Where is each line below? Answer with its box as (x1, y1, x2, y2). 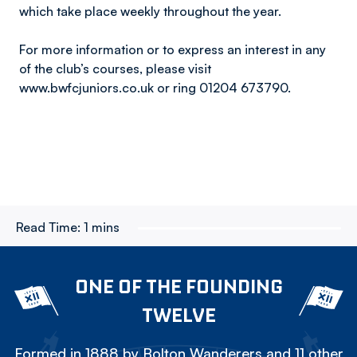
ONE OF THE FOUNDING (74, 274, 283, 298)
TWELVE (141, 303, 216, 327)
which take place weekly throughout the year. (19, 3, 281, 19)
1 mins (84, 219, 120, 235)
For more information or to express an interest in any (19, 41, 326, 57)
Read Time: (16, 219, 80, 235)
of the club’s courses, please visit (19, 61, 211, 76)
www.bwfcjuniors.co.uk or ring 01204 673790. (19, 80, 294, 96)
